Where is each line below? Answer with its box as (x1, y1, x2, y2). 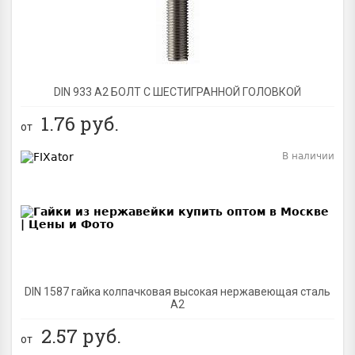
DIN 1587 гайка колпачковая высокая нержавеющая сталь (25, 284, 330, 298)
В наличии (282, 150, 334, 162)
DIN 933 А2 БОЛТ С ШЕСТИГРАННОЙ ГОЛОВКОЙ (54, 85, 301, 98)
